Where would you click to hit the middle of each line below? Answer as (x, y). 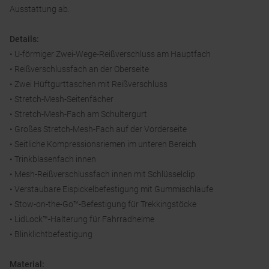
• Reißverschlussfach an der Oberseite (79, 69)
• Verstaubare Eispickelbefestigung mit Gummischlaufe (111, 189)
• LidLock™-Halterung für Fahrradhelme (82, 219)
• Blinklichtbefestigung (51, 234)
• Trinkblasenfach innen (53, 159)
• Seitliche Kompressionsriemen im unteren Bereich (103, 144)
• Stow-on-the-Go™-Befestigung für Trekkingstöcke (103, 204)
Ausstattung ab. (40, 9)
